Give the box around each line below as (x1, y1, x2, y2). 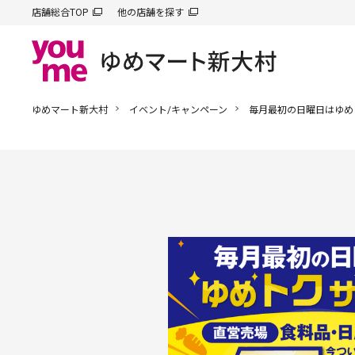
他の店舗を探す (116, 6, 184, 18)
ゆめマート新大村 (32, 105, 108, 116)
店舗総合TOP (32, 6, 88, 18)
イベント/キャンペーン (129, 105, 227, 116)
